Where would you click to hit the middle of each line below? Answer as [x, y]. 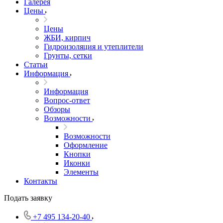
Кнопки [77, 154]
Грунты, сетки [68, 56]
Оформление [86, 145]
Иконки [77, 163]
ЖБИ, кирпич [67, 38]
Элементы [81, 172]
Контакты [41, 181]
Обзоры [57, 109]
